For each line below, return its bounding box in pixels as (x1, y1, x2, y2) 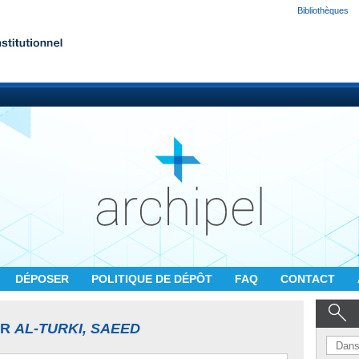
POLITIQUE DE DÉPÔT (91, 272, 216, 285)
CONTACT (280, 272, 338, 285)
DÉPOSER (15, 272, 72, 285)
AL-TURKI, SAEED (14, 321, 140, 337)
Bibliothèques (297, 6, 349, 15)
